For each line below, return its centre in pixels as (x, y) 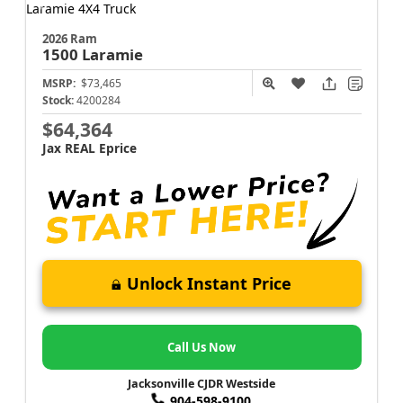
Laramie (112, 54)
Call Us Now (201, 347)
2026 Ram (69, 39)
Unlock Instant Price (209, 284)
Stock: (58, 100)
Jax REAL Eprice (89, 148)
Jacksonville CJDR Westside (201, 384)
